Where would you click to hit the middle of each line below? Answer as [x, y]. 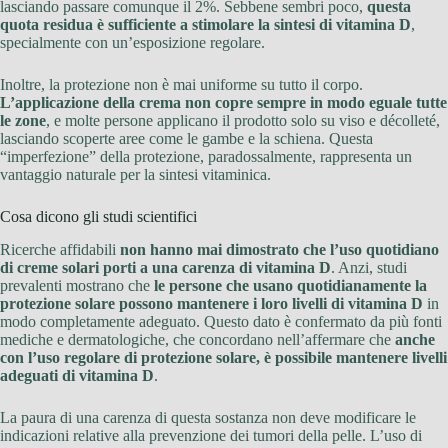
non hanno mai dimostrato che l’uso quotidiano [279, 249]
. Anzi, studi [369, 267]
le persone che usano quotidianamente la [290, 285]
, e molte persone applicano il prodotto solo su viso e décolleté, [243, 120]
